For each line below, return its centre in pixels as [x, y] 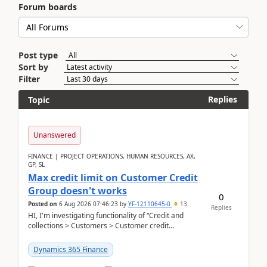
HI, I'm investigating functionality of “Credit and [106, 215]
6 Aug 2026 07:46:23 [89, 204]
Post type [38, 55]
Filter [29, 79]
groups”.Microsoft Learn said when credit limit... [107, 236]
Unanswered [55, 135]
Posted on [43, 204]
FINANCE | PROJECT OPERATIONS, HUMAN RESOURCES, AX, [112, 156]
